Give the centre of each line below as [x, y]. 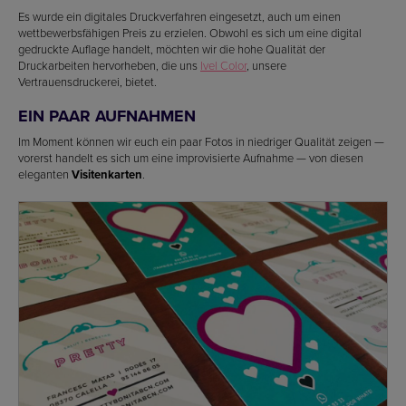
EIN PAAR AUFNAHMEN [107, 116]
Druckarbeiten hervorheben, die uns [109, 65]
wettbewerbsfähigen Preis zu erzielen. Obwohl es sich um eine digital [190, 33]
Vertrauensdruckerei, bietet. [87, 82]
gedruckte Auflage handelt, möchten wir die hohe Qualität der [172, 49]
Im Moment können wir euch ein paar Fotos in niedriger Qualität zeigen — [201, 141]
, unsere [266, 65]
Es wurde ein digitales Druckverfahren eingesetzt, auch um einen [179, 16]
